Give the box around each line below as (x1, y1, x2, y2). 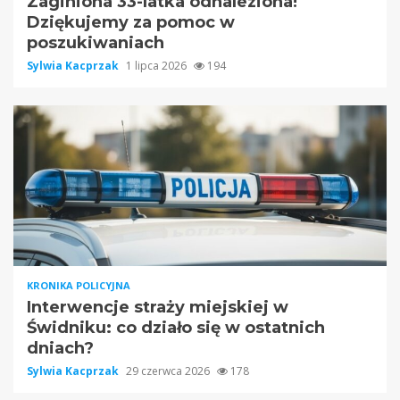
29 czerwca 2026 (126, 363, 212, 379)
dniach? (27, 338, 94, 359)
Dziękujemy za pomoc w (27, 12, 235, 33)
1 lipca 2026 (126, 58, 189, 74)
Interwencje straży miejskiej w (27, 297, 288, 318)
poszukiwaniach (27, 33, 164, 54)
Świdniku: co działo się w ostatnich (27, 318, 325, 338)
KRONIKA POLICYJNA (27, 279, 130, 293)
